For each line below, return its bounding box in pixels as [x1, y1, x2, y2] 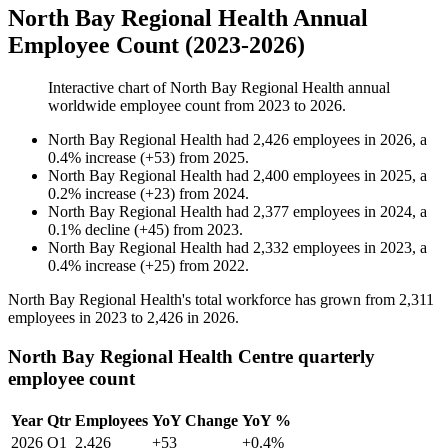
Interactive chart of [48, 79, 170, 97]
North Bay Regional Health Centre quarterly [8, 345, 375, 367]
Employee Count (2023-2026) [8, 32, 305, 59]
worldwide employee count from [48, 97, 258, 115]
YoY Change [152, 411, 238, 429]
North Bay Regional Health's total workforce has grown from [8, 291, 399, 309]
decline [85, 221, 130, 239]
